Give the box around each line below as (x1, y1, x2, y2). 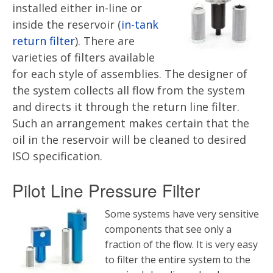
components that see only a (105, 222, 232, 236)
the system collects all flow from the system (12, 83, 245, 97)
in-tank (121, 17, 158, 32)
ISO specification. (12, 149, 102, 163)
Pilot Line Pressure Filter (12, 178, 200, 202)
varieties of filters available (12, 50, 155, 65)
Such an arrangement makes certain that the (12, 116, 249, 130)
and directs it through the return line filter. (12, 99, 239, 114)
